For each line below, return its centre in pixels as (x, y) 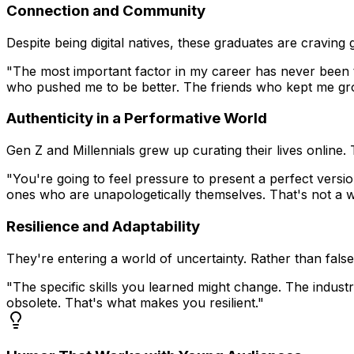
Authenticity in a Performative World (137, 119)
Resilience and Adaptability (103, 226)
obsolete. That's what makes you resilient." (135, 302)
